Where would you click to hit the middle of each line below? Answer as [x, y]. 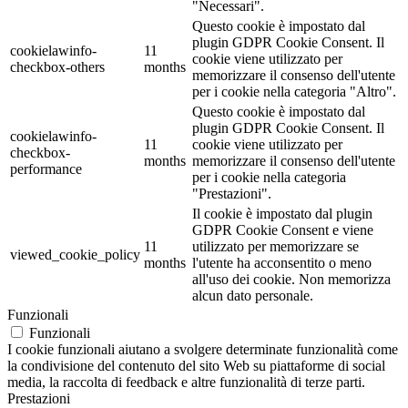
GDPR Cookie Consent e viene [283, 230]
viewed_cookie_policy [75, 255]
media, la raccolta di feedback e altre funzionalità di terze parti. [186, 382]
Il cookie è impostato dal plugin [282, 214]
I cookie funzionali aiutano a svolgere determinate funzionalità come [203, 350]
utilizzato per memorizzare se [275, 247]
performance [46, 169]
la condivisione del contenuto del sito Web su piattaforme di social [196, 366]
